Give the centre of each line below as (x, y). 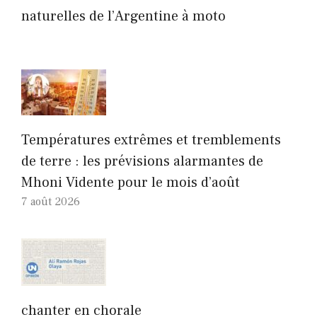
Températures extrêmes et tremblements (151, 140)
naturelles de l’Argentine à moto (123, 16)
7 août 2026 (51, 201)
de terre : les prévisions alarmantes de (142, 161)
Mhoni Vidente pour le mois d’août (131, 182)
